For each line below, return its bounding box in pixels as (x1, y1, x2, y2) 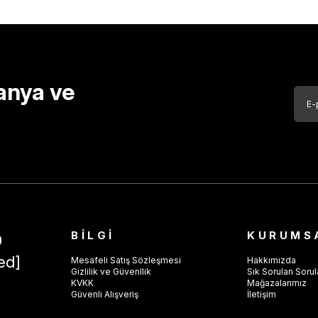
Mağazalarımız (247, 278, 307, 288)
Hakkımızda (247, 255, 296, 265)
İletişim (247, 289, 276, 300)
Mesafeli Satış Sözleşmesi (71, 255, 181, 265)
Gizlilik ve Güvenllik (71, 266, 151, 277)
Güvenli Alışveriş (71, 289, 138, 300)
